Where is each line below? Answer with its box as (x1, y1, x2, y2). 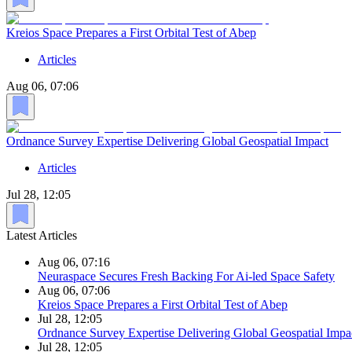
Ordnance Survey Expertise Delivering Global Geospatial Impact (6, 134, 328, 148)
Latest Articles (6, 228, 77, 242)
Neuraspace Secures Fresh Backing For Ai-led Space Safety (38, 269, 335, 283)
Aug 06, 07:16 (38, 255, 110, 269)
